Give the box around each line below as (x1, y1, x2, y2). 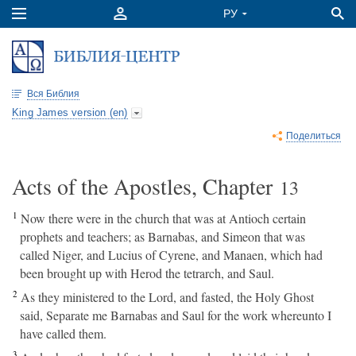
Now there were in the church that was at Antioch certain (21, 210, 306, 226)
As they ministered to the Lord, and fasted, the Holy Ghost (21, 288, 314, 305)
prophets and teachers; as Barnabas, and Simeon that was (20, 228, 305, 245)
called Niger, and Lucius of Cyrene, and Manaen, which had (20, 246, 323, 263)
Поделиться (286, 130, 341, 141)
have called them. (20, 325, 106, 342)
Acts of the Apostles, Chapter (12, 171, 280, 201)
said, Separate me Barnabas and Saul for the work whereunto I (20, 307, 331, 323)
